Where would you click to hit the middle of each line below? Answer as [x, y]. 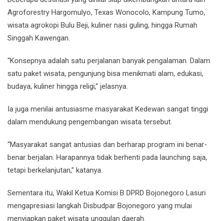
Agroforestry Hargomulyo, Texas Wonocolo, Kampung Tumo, [106, 12]
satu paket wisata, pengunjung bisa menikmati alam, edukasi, [105, 74]
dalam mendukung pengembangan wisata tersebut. [90, 122]
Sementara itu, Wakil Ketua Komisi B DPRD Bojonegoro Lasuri [107, 193]
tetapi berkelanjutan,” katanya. [55, 170]
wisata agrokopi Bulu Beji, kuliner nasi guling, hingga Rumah [102, 25]
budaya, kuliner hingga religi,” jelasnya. [68, 86]
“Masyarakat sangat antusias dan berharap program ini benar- [107, 145]
